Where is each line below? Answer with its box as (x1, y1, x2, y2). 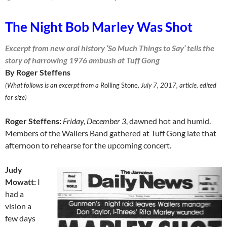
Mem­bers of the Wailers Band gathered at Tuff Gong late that (5, 128, 216, 138)
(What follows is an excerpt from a (5, 81, 100, 89)
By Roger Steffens (5, 67, 70, 77)
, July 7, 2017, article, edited (138, 81, 216, 89)
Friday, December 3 (63, 116, 126, 126)
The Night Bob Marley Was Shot (5, 19, 193, 35)
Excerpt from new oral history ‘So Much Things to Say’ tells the (5, 43, 214, 53)
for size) (5, 93, 27, 101)
